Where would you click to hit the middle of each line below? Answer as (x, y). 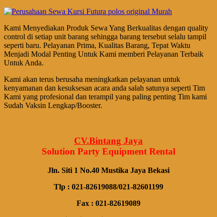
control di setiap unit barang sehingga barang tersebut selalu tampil (105, 37)
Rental (162, 152)
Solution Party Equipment (95, 152)
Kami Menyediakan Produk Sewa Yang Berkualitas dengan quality (106, 28)
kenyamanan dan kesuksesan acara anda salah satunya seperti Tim (104, 88)
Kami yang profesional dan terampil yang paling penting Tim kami (105, 97)
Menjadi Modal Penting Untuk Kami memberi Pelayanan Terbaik (104, 54)
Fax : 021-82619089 (108, 203)
